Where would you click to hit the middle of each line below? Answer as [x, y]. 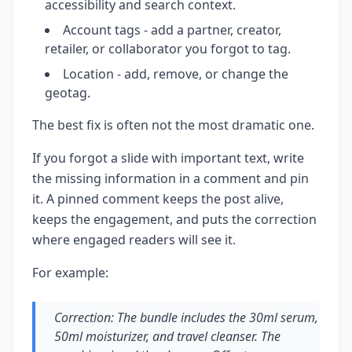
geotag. [68, 93]
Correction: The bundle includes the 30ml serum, [186, 318]
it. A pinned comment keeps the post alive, [158, 199]
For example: [70, 273]
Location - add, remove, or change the [176, 74]
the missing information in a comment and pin [170, 179]
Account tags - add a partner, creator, [172, 30]
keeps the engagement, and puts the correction [174, 220]
